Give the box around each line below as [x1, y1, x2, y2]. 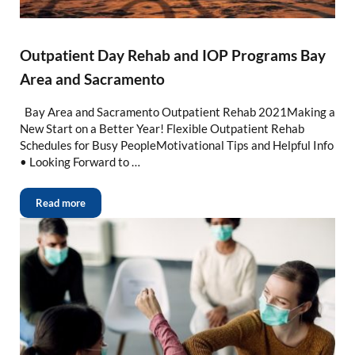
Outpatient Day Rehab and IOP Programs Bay [19, 46, 326, 65]
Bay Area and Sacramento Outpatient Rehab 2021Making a [19, 105, 335, 120]
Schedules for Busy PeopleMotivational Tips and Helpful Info [19, 138, 334, 153]
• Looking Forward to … [19, 155, 140, 170]
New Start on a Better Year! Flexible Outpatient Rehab [19, 121, 304, 136]
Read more [35, 197, 86, 210]
